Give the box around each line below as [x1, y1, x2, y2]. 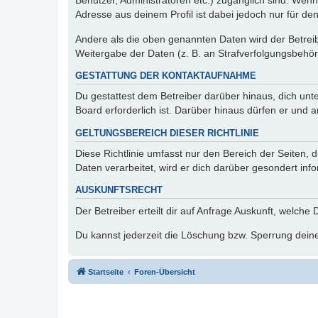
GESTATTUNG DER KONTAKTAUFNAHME [75, 70, 256, 81]
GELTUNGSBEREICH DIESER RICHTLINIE [75, 128, 259, 138]
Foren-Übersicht [134, 268, 195, 277]
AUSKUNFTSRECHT [75, 185, 163, 196]
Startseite [88, 268, 124, 277]
